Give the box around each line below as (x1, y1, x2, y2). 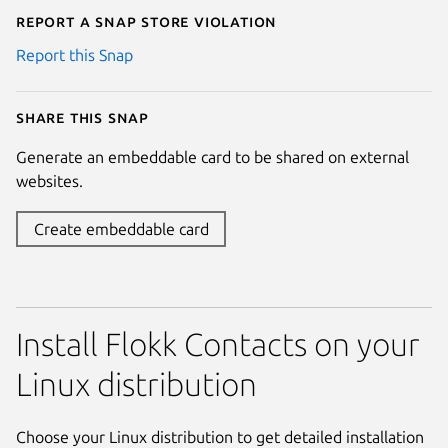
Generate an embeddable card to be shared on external (16, 148, 409, 167)
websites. (16, 172, 83, 191)
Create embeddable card (33, 220, 209, 239)
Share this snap (16, 108, 149, 127)
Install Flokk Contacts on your (16, 325, 420, 362)
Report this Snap (16, 46, 133, 65)
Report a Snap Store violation (16, 12, 278, 31)
